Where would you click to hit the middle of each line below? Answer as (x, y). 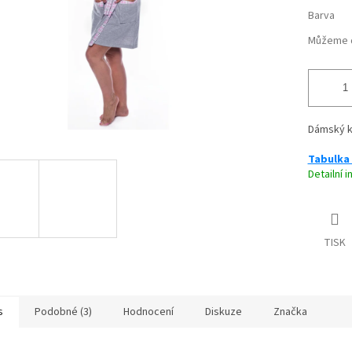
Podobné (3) (63, 312)
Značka (290, 312)
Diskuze (224, 312)
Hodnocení (148, 312)
